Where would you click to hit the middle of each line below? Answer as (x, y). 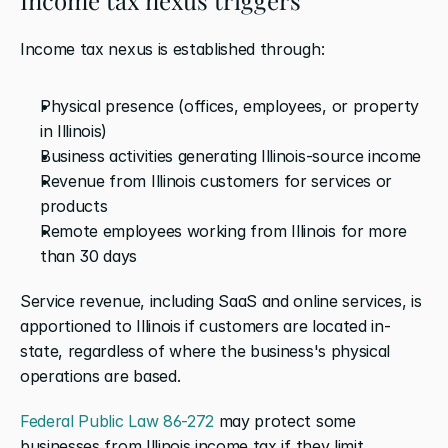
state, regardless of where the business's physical (205, 350)
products (74, 205)
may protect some (285, 420)
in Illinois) (74, 130)
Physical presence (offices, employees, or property (229, 105)
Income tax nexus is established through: (172, 48)
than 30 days (89, 255)
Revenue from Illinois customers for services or (216, 180)
